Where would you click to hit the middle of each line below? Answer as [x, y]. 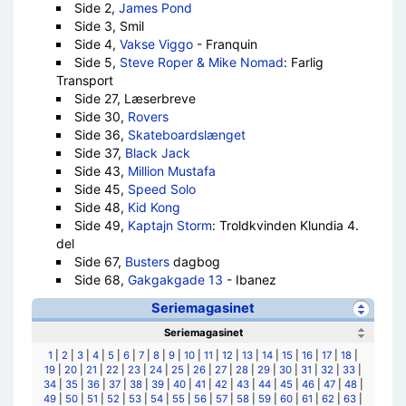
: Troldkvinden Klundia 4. [285, 225]
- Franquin [225, 44]
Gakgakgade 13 [175, 280]
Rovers [148, 116]
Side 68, [101, 280]
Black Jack [157, 153]
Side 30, [101, 116]
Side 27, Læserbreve [135, 98]
